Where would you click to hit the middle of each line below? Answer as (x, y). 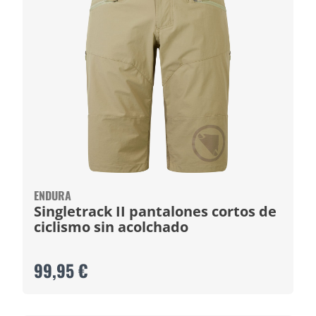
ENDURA (53, 195)
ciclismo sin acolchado (111, 227)
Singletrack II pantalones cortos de (155, 211)
